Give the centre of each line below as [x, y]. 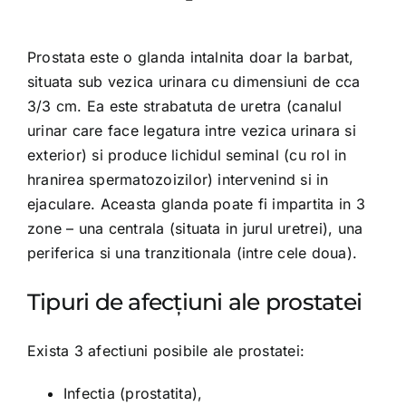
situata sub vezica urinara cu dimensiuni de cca [193, 82]
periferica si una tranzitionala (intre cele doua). [192, 253]
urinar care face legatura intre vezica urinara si [191, 131]
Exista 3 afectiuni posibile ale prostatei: [166, 351]
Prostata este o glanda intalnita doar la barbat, [190, 58]
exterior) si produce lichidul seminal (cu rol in [187, 155]
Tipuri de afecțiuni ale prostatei [194, 302]
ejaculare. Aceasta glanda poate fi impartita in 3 [196, 204]
